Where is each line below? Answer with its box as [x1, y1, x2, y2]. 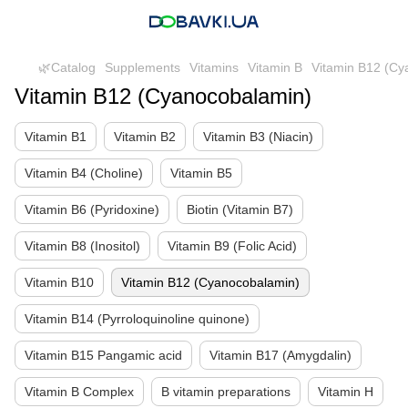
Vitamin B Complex [25, 384, 134, 399]
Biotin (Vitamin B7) [187, 202, 293, 217]
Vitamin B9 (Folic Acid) [168, 239, 297, 253]
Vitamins [189, 60, 239, 75]
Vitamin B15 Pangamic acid [25, 348, 182, 362]
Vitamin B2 [114, 129, 176, 144]
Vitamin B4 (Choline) [25, 166, 143, 180]
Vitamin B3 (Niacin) [203, 129, 313, 144]
